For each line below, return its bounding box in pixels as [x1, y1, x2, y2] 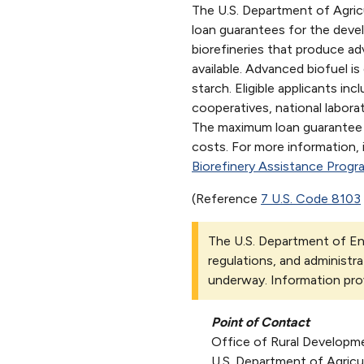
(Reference [192, 190, 261, 206]
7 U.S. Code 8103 [261, 190, 361, 206]
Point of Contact [211, 314, 310, 330]
